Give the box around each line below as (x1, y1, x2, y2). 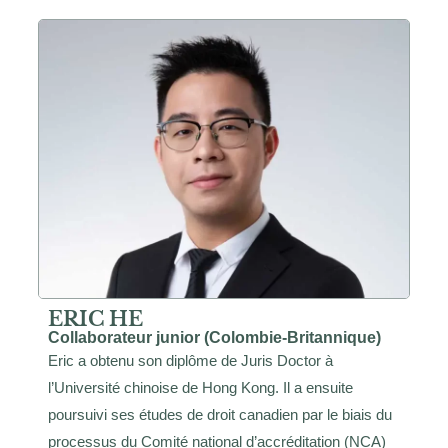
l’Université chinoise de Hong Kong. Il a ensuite (48, 378, 353, 396)
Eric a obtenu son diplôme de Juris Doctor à (48, 351, 333, 369)
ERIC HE (48, 306, 143, 331)
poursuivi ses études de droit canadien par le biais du (48, 405, 392, 423)
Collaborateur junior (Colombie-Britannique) (48, 328, 381, 346)
